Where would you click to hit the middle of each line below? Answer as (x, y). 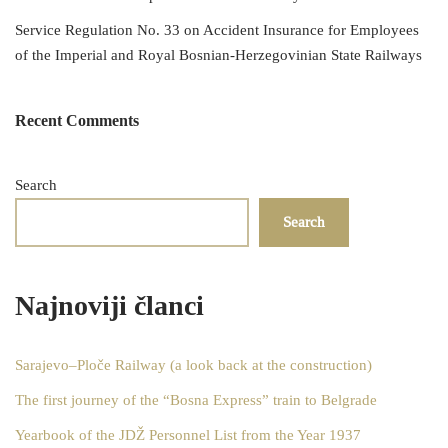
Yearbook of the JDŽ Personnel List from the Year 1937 (188, 435)
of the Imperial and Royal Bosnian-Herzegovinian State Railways (218, 55)
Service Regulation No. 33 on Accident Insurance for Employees (217, 30)
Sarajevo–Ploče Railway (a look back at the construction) (193, 365)
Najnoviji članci (109, 305)
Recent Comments (77, 120)
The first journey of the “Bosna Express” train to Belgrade (196, 400)
